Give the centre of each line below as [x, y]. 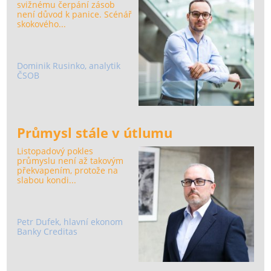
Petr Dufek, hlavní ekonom [70, 222]
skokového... [42, 24]
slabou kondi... [47, 180]
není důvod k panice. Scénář [75, 15]
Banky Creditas [47, 232]
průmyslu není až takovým [70, 160]
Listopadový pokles [55, 151]
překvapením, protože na [68, 170]
